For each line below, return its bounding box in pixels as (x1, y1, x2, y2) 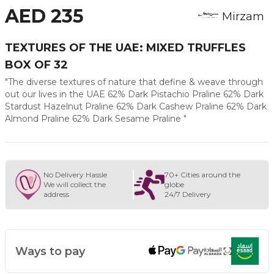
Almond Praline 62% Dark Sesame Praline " (5, 113, 187, 124)
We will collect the (43, 180, 106, 189)
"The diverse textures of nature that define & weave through (5, 76, 263, 87)
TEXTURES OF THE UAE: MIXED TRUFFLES (5, 41, 246, 54)
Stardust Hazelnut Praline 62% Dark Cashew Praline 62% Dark (5, 101, 267, 112)
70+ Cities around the (165, 170, 241, 179)
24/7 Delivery (165, 190, 212, 199)
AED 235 (5, 5, 84, 28)
